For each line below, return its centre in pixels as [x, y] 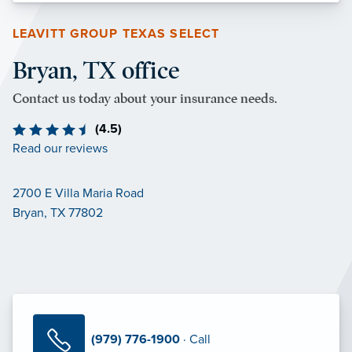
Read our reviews [60, 148]
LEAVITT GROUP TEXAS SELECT [116, 33]
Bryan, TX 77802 [58, 213]
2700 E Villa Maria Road [78, 193]
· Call [195, 340]
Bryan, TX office [96, 70]
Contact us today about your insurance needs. [145, 98]
